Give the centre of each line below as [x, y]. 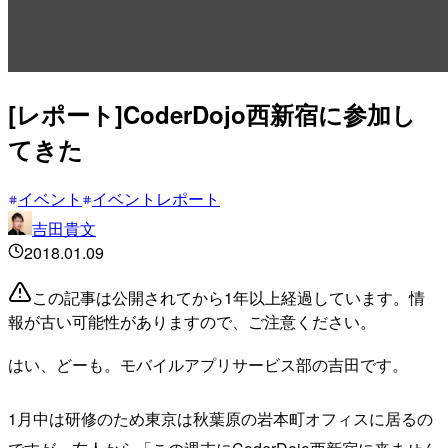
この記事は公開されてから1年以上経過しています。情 [228, 297]
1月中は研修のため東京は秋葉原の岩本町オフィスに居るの [220, 418]
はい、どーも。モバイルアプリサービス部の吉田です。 [208, 364]
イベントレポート [156, 198]
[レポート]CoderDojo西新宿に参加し [212, 113]
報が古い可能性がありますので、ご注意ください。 [192, 321]
